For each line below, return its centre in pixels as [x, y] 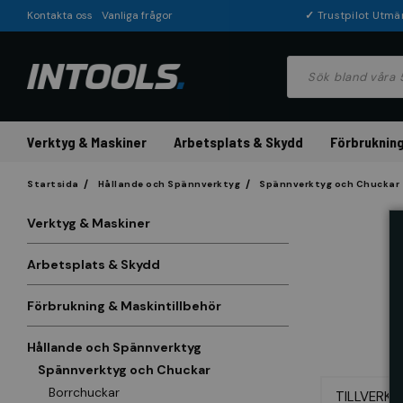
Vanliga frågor [137, 15]
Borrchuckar [84, 392]
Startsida [53, 184]
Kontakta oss [60, 15]
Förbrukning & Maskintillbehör [124, 306]
